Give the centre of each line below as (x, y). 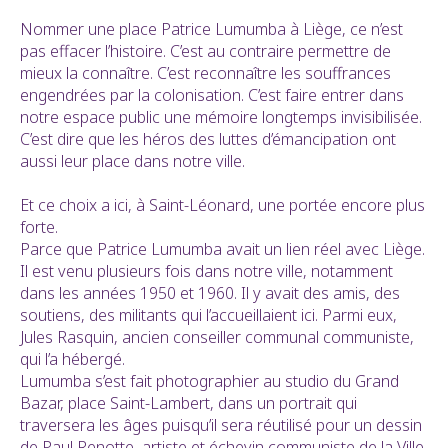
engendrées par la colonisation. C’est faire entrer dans (212, 95)
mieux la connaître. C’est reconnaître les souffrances (205, 73)
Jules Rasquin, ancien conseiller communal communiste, (217, 337)
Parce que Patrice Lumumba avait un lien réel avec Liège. (222, 249)
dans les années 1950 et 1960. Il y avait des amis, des (210, 293)
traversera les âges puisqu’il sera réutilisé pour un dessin (221, 425)
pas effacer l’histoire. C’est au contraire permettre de (205, 51)
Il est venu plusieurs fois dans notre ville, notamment (206, 271)
